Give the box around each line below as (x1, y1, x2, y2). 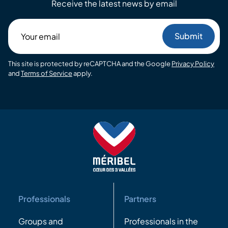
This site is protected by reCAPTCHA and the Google (8, 59, 172, 68)
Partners (124, 193, 156, 204)
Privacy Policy (172, 59, 214, 68)
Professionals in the (124, 215, 198, 226)
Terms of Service (21, 69, 72, 77)
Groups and (18, 215, 63, 226)
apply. (72, 69, 93, 77)
